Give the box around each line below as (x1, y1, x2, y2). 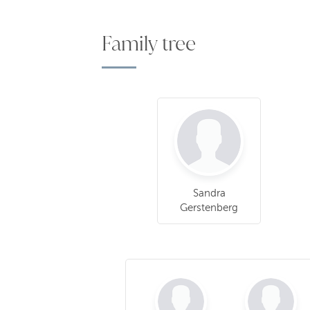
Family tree (102, 30, 196, 55)
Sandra (192, 187, 226, 199)
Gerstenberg (180, 201, 238, 213)
